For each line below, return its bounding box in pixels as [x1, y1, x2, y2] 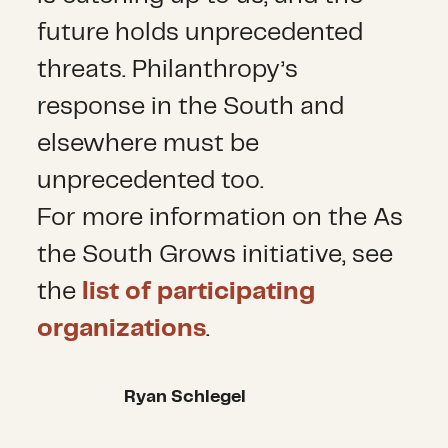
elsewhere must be [37, 132, 260, 157]
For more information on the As [37, 206, 404, 231]
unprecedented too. [37, 169, 265, 194]
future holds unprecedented [37, 21, 364, 46]
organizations [37, 317, 207, 342]
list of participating [82, 280, 316, 305]
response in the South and [37, 95, 345, 120]
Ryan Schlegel [124, 388, 247, 405]
